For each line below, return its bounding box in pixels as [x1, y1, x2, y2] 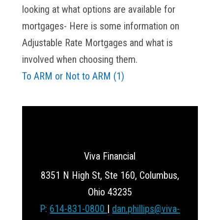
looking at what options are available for [22, 3, 175, 15]
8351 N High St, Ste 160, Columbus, [40, 169, 179, 181]
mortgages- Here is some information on [22, 20, 179, 32]
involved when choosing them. [22, 54, 137, 65]
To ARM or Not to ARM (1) [22, 70, 124, 82]
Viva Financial [84, 150, 136, 162]
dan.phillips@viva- [112, 203, 180, 215]
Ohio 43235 [87, 186, 132, 198]
